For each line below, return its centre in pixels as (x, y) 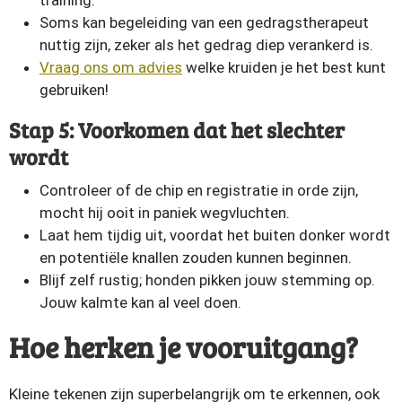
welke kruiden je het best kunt (286, 67)
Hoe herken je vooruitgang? (184, 347)
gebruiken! (74, 90)
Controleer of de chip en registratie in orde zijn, (199, 190)
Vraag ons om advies (111, 67)
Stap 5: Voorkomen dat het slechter (177, 130)
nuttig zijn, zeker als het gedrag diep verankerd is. (206, 45)
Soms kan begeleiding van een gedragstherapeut (204, 22)
